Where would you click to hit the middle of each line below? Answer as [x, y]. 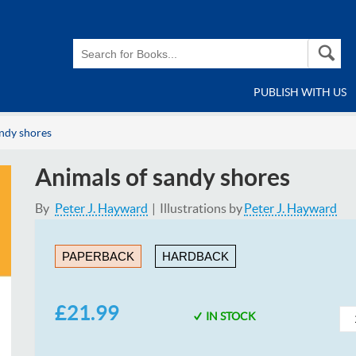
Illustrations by [201, 208]
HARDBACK [195, 256]
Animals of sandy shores [162, 177]
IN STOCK [231, 316]
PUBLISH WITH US [300, 92]
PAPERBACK [98, 256]
